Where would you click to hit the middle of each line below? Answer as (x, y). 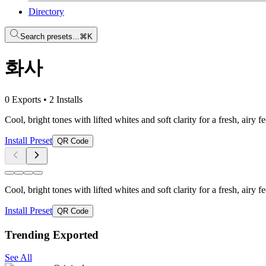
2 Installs (66, 99)
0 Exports (23, 99)
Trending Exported (52, 235)
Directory (46, 12)
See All (18, 258)
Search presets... (50, 37)
